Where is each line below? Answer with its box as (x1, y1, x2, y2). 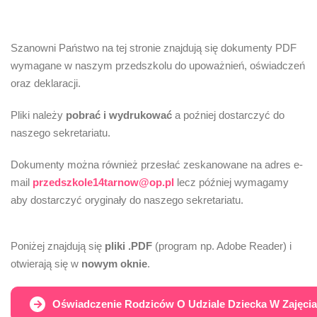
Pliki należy (11, 109, 66, 121)
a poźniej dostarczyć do (172, 109, 284, 121)
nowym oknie (81, 258, 147, 270)
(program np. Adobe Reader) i (152, 240, 292, 252)
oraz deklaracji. (11, 77, 81, 89)
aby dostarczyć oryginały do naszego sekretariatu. (11, 194, 243, 206)
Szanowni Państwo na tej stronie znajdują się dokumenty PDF (11, 42, 296, 54)
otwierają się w (11, 258, 81, 270)
